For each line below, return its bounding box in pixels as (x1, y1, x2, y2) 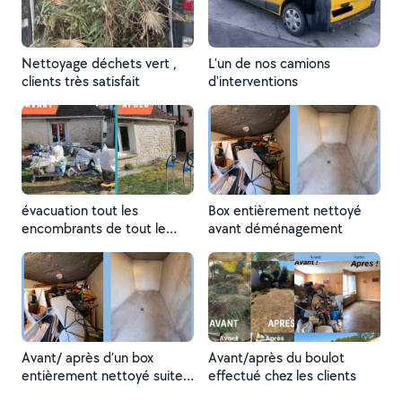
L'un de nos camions (208, 54, 330, 73)
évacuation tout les (22, 201, 138, 220)
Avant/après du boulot (208, 348, 345, 367)
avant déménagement (208, 219, 343, 238)
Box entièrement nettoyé (208, 201, 362, 220)
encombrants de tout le (22, 219, 166, 238)
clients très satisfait (22, 72, 140, 91)
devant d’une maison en (22, 237, 166, 256)
